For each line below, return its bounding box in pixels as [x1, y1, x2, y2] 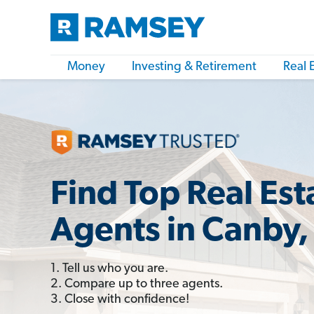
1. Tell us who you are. [50, 261, 168, 275]
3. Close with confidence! [50, 292, 189, 306]
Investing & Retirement [132, 60, 257, 74]
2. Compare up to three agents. [50, 277, 223, 291]
